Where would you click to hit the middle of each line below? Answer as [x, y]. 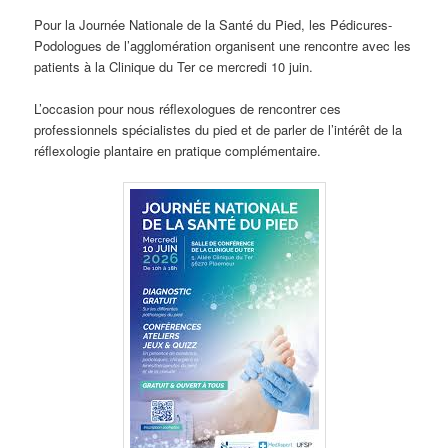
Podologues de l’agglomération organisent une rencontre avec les [223, 45]
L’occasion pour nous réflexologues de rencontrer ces [188, 108]
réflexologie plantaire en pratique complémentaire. [178, 150]
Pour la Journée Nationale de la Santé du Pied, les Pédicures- [213, 24]
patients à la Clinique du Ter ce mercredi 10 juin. [174, 66]
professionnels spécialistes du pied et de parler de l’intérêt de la [218, 129]
